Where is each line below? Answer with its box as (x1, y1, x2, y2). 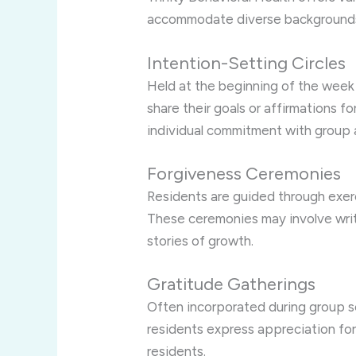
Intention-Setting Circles (147, 52, 346, 74)
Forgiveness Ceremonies (147, 162, 342, 184)
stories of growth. (147, 232, 254, 249)
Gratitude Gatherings (147, 273, 316, 296)
